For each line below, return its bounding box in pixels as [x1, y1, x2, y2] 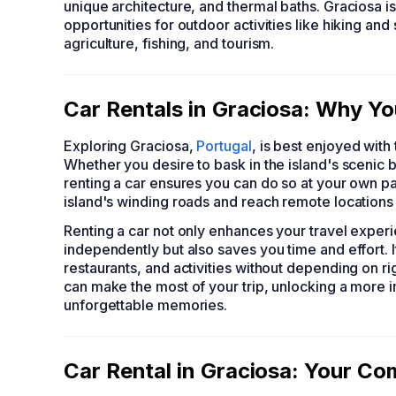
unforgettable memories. [64, 296, 228, 314]
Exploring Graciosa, [64, 137, 197, 155]
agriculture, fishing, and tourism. [64, 34, 275, 52]
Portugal [196, 137, 252, 155]
